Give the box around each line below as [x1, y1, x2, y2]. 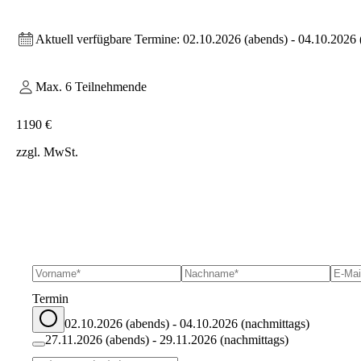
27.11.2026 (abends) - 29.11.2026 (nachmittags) [45, 332, 288, 346]
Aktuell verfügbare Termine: [35, 31, 180, 46]
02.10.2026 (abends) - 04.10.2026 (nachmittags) [64, 316, 309, 330]
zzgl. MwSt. [16, 144, 78, 159]
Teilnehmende [72, 80, 147, 94]
